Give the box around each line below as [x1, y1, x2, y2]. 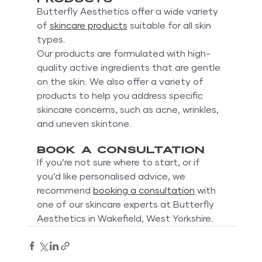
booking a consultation [92, 186, 195, 196]
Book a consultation [36, 144, 205, 157]
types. [36, 35, 68, 45]
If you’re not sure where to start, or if [36, 158, 202, 168]
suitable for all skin [127, 21, 213, 31]
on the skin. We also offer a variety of [36, 77, 206, 87]
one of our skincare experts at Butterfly [36, 200, 216, 210]
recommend [36, 186, 93, 196]
